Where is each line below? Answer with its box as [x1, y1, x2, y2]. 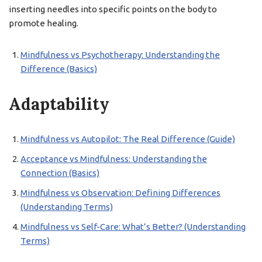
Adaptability [9, 94, 109, 115]
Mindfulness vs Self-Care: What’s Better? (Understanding [20, 222, 246, 232]
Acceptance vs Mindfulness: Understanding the [20, 154, 207, 164]
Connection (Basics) [20, 168, 99, 178]
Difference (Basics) [20, 64, 97, 74]
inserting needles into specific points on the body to [9, 4, 217, 14]
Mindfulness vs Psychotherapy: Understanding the [20, 50, 220, 60]
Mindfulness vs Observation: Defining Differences [20, 188, 220, 198]
